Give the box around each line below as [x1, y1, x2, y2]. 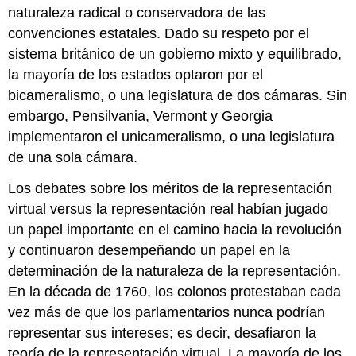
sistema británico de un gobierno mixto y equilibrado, [8, 46, 342, 63]
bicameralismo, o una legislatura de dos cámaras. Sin [8, 87, 348, 104]
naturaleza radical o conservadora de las [8, 5, 266, 21]
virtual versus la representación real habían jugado [8, 201, 329, 218]
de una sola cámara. [8, 149, 138, 166]
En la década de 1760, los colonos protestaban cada [8, 284, 342, 300]
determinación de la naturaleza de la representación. [8, 263, 342, 280]
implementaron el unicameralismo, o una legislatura [8, 129, 335, 145]
